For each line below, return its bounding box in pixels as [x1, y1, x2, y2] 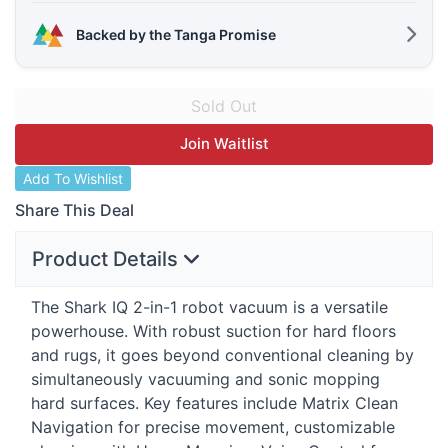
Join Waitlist [179, 133, 269, 153]
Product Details [32, 246, 183, 271]
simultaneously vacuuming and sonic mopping [31, 368, 380, 389]
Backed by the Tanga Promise [76, 26, 276, 44]
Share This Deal [15, 200, 134, 221]
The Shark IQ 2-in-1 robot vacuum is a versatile [31, 296, 388, 317]
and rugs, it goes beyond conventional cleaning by [31, 344, 414, 365]
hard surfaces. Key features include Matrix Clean [31, 392, 398, 413]
